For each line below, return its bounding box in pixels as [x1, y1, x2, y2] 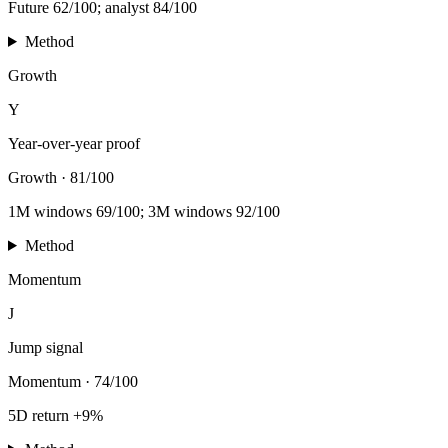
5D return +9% [8, 406, 103, 424]
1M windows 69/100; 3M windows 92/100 [8, 202, 280, 220]
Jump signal [8, 338, 83, 356]
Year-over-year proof [8, 134, 140, 152]
